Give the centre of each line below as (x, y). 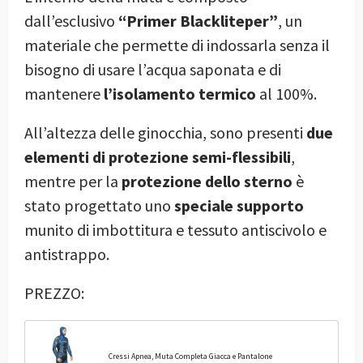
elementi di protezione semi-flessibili (158, 156)
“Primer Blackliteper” (198, 20)
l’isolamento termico (180, 93)
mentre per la (73, 181)
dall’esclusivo (71, 20)
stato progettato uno (99, 205)
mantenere (64, 93)
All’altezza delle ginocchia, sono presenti (165, 132)
